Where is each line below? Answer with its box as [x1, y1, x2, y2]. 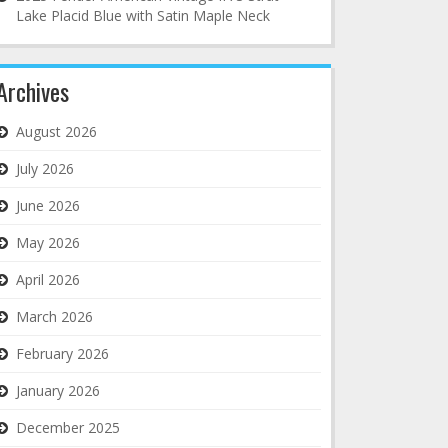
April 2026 [16, 270, 80, 289]
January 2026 [16, 381, 100, 400]
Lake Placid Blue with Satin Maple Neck [16, 6, 270, 25]
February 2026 [16, 344, 109, 363]
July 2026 [16, 159, 74, 178]
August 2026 [16, 122, 97, 141]
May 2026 [16, 233, 80, 252]
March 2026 [16, 307, 93, 326]
